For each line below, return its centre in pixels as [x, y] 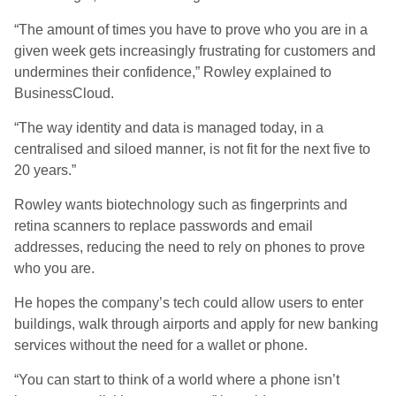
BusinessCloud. [64, 93]
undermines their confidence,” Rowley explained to [173, 72]
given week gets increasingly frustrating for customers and [195, 51]
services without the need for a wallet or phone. [161, 345]
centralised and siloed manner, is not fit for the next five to [192, 149]
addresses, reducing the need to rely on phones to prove [190, 247]
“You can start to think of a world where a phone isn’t [177, 380]
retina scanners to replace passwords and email [164, 226]
